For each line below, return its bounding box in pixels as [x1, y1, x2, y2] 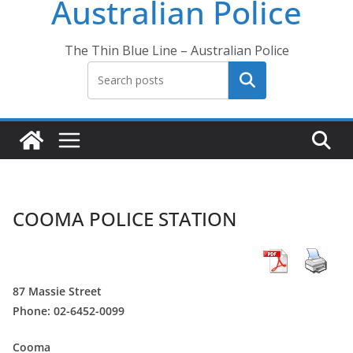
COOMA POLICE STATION [13, 206, 236, 232]
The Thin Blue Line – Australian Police [64, 42, 289, 60]
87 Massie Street [13, 284, 102, 299]
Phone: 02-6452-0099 [13, 303, 124, 319]
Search [226, 72, 268, 90]
